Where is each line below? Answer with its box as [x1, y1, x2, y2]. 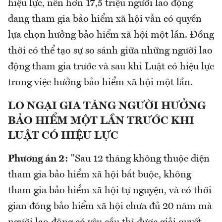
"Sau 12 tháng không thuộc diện [68, 154, 210, 165]
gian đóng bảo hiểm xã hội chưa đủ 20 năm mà [8, 202, 212, 212]
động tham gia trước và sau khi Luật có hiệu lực [8, 62, 214, 72]
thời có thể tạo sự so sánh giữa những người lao [8, 46, 213, 56]
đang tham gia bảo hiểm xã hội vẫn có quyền [8, 14, 202, 25]
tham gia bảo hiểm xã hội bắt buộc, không [8, 170, 191, 180]
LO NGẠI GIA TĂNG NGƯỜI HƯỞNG [8, 101, 206, 112]
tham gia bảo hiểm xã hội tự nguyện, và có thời [8, 186, 212, 196]
